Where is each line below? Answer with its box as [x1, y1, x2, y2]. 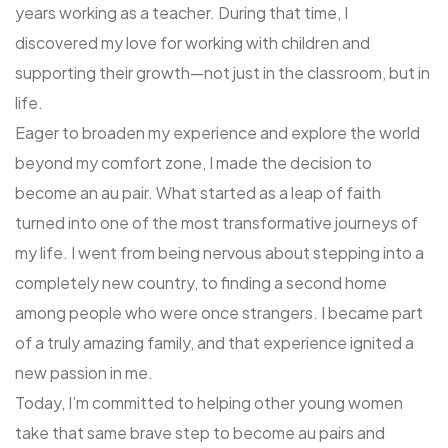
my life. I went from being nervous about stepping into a [15, 242, 424, 264]
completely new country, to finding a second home [15, 272, 387, 294]
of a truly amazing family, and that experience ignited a [15, 332, 414, 354]
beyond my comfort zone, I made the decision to [15, 152, 372, 174]
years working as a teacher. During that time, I [15, 2, 348, 24]
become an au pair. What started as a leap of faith [15, 182, 381, 204]
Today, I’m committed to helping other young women [15, 392, 403, 414]
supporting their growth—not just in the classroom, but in [15, 62, 430, 84]
